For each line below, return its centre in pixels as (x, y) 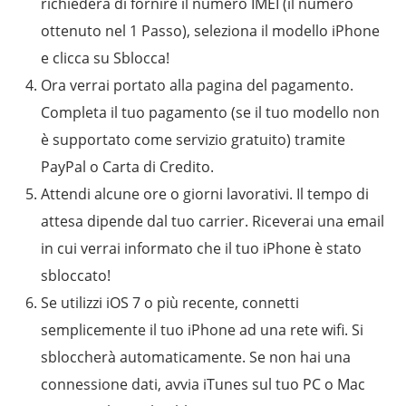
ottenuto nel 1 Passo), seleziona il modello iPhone (210, 30)
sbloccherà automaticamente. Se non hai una (196, 357)
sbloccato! (76, 275)
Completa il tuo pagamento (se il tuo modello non (210, 112)
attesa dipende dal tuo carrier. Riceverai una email (213, 221)
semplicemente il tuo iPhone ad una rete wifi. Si (202, 329)
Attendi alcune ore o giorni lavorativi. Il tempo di (205, 193)
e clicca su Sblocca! (105, 58)
